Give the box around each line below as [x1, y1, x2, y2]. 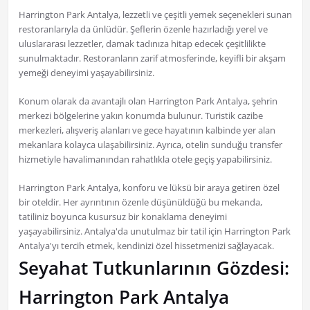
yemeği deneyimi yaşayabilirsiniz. [18, 66, 154, 80]
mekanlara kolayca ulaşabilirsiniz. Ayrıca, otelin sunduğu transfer [18, 138, 282, 152]
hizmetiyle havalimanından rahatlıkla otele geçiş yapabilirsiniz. [18, 153, 272, 166]
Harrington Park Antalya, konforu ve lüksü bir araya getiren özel [18, 181, 280, 194]
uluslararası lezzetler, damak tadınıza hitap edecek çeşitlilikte [18, 37, 266, 51]
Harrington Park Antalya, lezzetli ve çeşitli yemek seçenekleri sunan [18, 8, 292, 21]
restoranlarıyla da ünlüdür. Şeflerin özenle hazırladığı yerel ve [18, 23, 268, 36]
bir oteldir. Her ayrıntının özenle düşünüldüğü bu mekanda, [18, 196, 262, 209]
